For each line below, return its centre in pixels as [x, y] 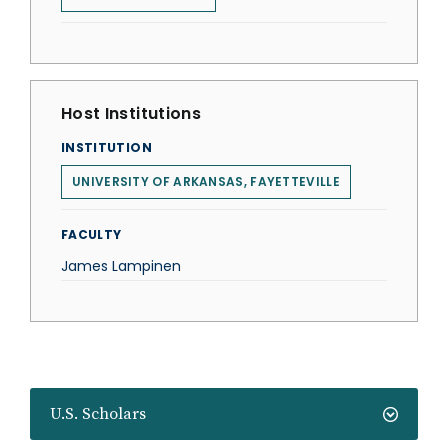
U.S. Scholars [98, 414]
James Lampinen [121, 266]
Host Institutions [131, 113]
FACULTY [91, 234]
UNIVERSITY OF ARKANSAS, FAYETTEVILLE [206, 181]
